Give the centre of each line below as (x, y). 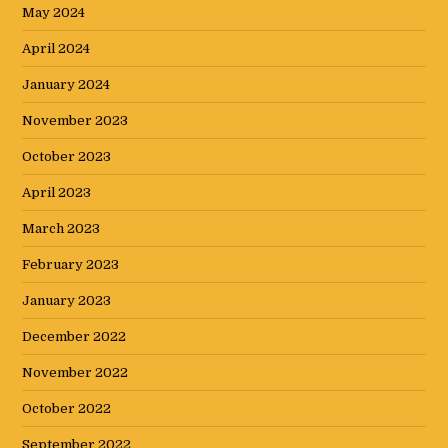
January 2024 (66, 85)
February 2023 (71, 265)
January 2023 (67, 301)
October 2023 (67, 157)
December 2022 (74, 337)
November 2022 (75, 373)
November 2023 (75, 121)
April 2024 (56, 49)
